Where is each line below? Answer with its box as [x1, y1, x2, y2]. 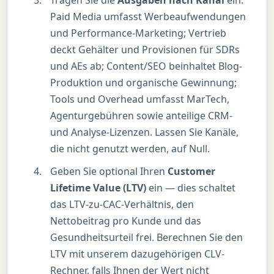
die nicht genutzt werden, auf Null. [50, 142, 210, 156]
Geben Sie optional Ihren [50, 165, 168, 179]
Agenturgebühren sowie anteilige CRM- [50, 109, 233, 123]
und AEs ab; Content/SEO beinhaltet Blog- [50, 59, 243, 73]
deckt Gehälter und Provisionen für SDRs [50, 43, 240, 57]
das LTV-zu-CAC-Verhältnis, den [50, 198, 194, 212]
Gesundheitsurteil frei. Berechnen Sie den [50, 231, 243, 245]
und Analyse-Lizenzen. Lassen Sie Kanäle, [50, 125, 239, 139]
